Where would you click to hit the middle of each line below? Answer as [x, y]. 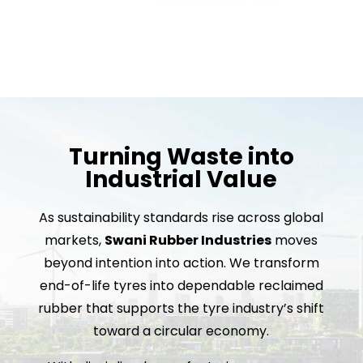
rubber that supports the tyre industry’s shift [181, 308]
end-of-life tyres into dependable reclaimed [181, 285]
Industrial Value [181, 179]
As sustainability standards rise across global [181, 217]
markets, [75, 240]
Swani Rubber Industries [188, 240]
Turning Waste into [181, 156]
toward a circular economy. [181, 331]
